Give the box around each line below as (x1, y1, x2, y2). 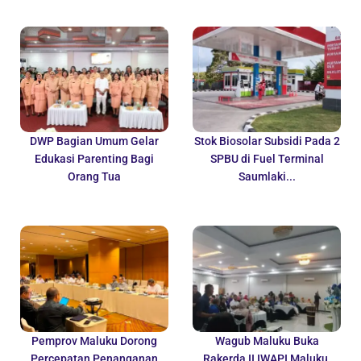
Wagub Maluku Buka (214, 334, 319, 348)
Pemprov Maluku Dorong (31, 334, 157, 348)
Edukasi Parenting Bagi (35, 152, 154, 166)
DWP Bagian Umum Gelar (30, 135, 159, 148)
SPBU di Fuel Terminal (210, 152, 324, 166)
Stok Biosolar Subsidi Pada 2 (193, 135, 340, 148)
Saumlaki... (238, 170, 296, 184)
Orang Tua (68, 170, 121, 184)
